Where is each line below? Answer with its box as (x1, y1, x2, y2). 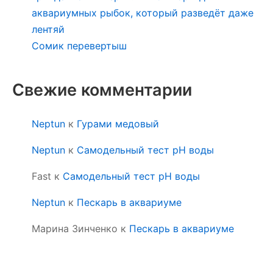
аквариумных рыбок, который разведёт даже (32, 6, 253, 19)
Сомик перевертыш (32, 39, 127, 52)
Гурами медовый (77, 117, 159, 130)
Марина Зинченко (32, 222, 118, 235)
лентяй (32, 23, 65, 35)
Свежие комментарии (12, 79, 192, 100)
